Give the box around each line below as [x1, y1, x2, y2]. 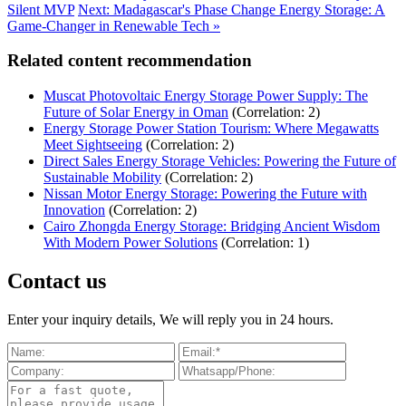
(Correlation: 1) [221, 235, 309, 251]
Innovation [43, 202, 105, 218]
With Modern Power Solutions [43, 235, 217, 251]
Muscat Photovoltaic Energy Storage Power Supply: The [43, 88, 368, 104]
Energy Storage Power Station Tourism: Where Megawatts [43, 121, 379, 137]
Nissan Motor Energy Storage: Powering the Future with [43, 186, 367, 202]
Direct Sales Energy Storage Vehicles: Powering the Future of [43, 153, 396, 169]
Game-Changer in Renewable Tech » [7, 17, 220, 34]
